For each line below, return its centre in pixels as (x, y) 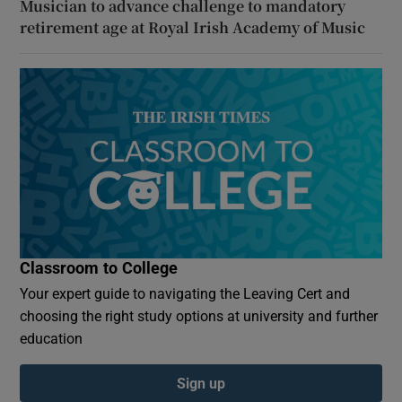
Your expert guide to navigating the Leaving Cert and (185, 293)
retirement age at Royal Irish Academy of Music (193, 28)
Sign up (201, 383)
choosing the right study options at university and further (199, 315)
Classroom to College (99, 268)
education (52, 338)
